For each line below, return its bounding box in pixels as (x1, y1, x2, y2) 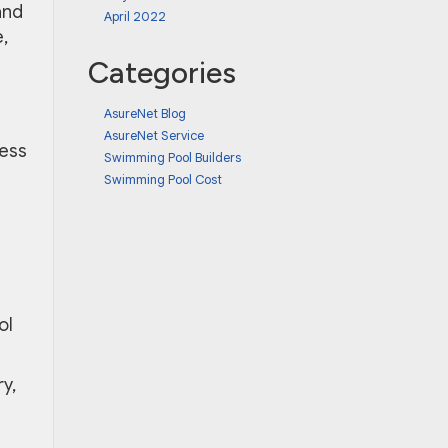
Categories (87, 54, 236, 91)
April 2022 (103, 8, 166, 25)
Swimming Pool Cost (103, 171, 222, 188)
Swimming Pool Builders (103, 149, 241, 166)
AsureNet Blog (103, 105, 186, 122)
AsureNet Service (103, 127, 204, 144)
